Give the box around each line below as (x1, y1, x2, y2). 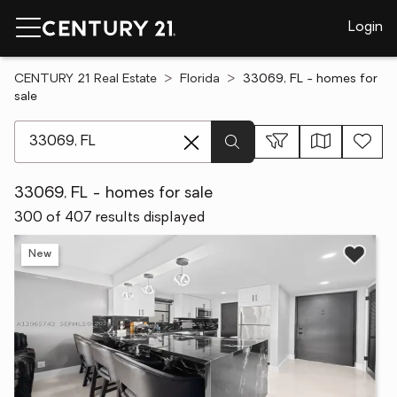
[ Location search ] (13, 122, 131, 136)
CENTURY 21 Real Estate (14, 73, 157, 86)
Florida (180, 73, 220, 86)
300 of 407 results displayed (14, 211, 205, 225)
